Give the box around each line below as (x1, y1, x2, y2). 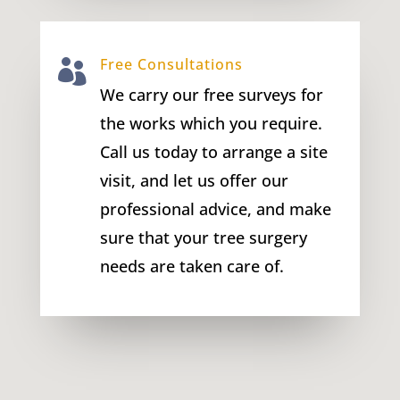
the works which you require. (99, 112, 322, 134)
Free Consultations (99, 54, 243, 74)
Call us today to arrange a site (99, 140, 328, 162)
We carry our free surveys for (99, 83, 323, 105)
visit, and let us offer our (99, 169, 288, 191)
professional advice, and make (99, 197, 331, 220)
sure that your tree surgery (99, 226, 307, 248)
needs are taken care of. (99, 254, 284, 277)
